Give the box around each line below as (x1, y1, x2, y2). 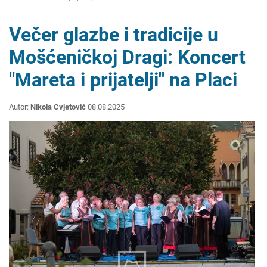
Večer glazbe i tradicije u (9, 23, 218, 46)
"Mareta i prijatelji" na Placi (9, 69, 237, 92)
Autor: (9, 103, 30, 112)
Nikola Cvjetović (30, 103, 86, 112)
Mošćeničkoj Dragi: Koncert (9, 46, 246, 69)
